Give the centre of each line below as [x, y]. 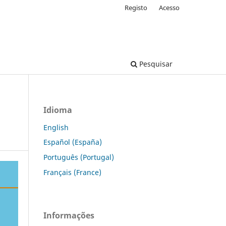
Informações [69, 216]
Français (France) [72, 173]
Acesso [169, 7]
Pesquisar [155, 64]
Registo [136, 7]
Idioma [58, 110]
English [56, 127]
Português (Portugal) [79, 157]
